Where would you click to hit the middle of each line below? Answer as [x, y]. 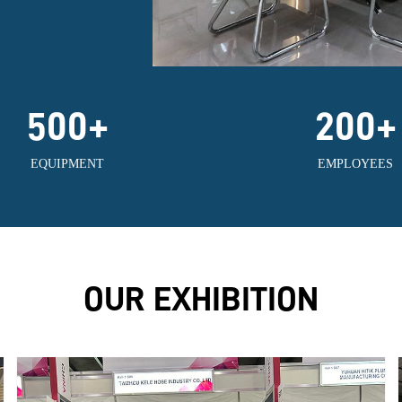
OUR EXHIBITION [201, 299]
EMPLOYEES [356, 164]
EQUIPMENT [68, 164]
